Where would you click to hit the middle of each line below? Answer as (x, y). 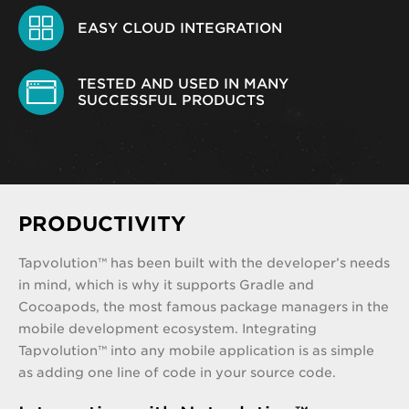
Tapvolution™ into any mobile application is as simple (196, 350)
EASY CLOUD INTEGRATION (180, 29)
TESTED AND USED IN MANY (183, 84)
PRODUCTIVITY (102, 224)
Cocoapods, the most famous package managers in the (204, 306)
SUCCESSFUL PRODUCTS (171, 101)
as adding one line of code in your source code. (177, 372)
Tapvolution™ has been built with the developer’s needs (204, 262)
